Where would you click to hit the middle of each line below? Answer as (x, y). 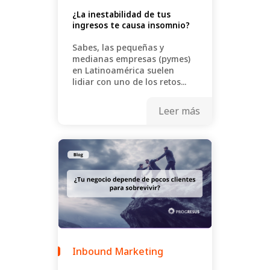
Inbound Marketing (118, 252)
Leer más (179, 111)
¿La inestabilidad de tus (121, 14)
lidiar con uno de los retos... (129, 81)
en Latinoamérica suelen (123, 70)
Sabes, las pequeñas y (118, 47)
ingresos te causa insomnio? (131, 25)
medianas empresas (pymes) (131, 58)
